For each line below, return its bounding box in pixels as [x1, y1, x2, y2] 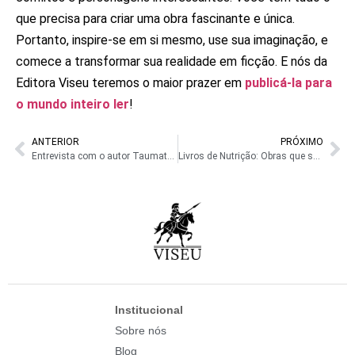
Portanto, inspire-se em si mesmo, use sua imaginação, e [16, 32, 328, 48]
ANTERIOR [32, 136, 79, 147]
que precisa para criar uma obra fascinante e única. [16, 11, 295, 27]
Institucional [114, 303, 183, 317]
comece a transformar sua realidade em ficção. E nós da [16, 54, 327, 70]
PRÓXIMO [281, 136, 323, 147]
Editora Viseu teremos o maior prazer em [16, 75, 245, 91]
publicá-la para [245, 75, 332, 91]
